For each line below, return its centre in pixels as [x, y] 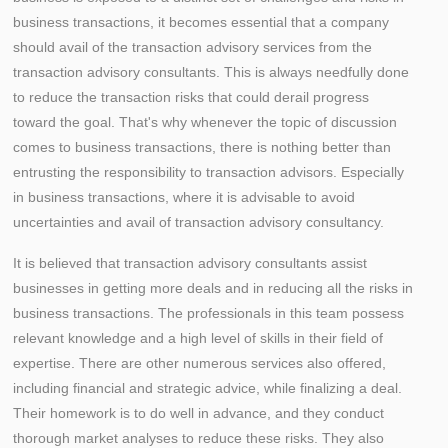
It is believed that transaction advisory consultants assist [190, 263]
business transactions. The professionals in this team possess [208, 313]
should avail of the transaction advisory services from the [192, 47]
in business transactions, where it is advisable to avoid [184, 197]
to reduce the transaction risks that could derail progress [191, 97]
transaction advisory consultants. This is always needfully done [211, 72]
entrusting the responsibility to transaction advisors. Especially [208, 172]
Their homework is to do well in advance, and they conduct [198, 413]
